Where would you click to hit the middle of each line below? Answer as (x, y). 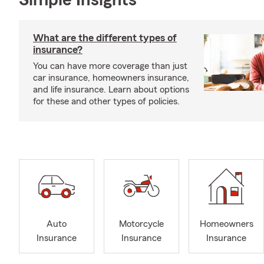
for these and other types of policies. (106, 101)
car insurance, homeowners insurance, (111, 78)
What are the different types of (105, 38)
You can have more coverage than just (110, 66)
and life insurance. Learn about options (111, 90)
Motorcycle (141, 224)
